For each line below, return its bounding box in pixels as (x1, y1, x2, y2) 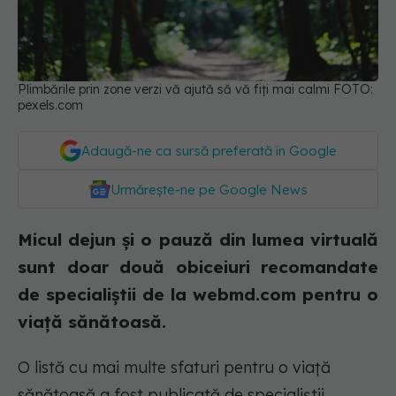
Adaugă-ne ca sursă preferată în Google (81, 142, 337, 160)
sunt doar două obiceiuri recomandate (18, 256, 378, 278)
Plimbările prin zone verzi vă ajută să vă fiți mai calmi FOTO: (18, 81, 373, 98)
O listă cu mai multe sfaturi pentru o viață (18, 357, 331, 378)
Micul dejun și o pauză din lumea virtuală (18, 229, 378, 251)
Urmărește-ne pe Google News (110, 181, 308, 199)
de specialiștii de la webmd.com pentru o (18, 284, 378, 306)
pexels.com (18, 97, 83, 114)
